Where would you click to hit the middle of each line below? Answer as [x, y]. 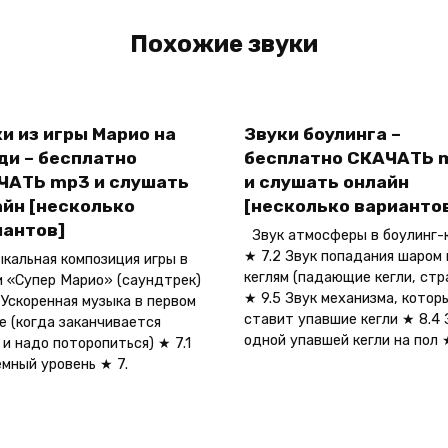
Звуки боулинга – [322, 134]
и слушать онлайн [326, 182]
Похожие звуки [224, 44]
